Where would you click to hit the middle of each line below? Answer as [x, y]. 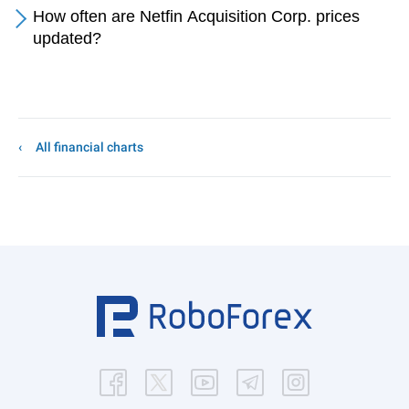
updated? [67, 38]
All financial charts [89, 147]
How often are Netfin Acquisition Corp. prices [196, 16]
